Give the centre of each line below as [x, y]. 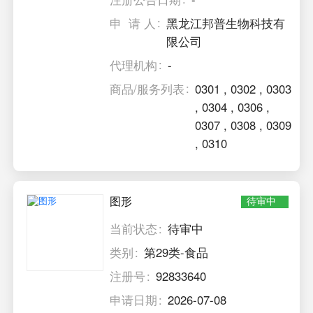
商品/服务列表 [147, 88]
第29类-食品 [176, 253]
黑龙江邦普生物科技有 [226, 23]
